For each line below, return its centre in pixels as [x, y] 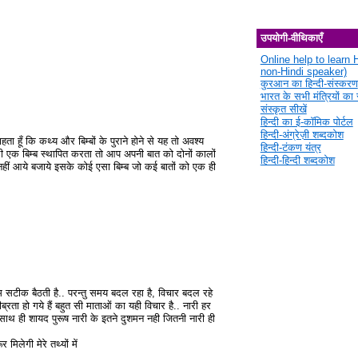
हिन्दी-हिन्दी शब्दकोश [297, 160]
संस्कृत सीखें [283, 109]
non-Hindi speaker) [303, 71]
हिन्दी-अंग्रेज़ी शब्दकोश [302, 134]
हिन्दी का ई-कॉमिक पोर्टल [306, 121]
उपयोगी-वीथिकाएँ [291, 38]
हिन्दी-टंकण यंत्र [290, 147]
